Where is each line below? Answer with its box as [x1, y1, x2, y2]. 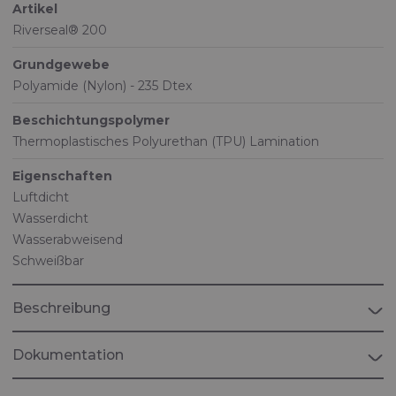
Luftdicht [12, 189, 69, 205]
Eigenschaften [12, 168, 112, 184]
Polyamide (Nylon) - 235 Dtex [12, 78, 192, 94]
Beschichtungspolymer [12, 112, 170, 128]
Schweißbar [12, 253, 84, 269]
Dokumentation [12, 346, 124, 363]
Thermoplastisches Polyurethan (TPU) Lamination [12, 133, 319, 149]
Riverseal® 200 [12, 22, 107, 38]
